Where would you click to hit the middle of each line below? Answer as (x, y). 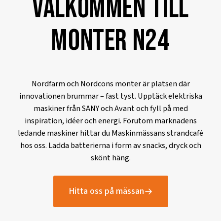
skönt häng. (110, 158)
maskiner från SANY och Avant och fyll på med (110, 109)
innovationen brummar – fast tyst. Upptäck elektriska (110, 96)
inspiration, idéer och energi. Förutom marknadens (110, 121)
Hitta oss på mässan (106, 191)
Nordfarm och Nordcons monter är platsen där (110, 84)
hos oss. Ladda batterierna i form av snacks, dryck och (110, 146)
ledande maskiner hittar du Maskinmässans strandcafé (110, 133)
